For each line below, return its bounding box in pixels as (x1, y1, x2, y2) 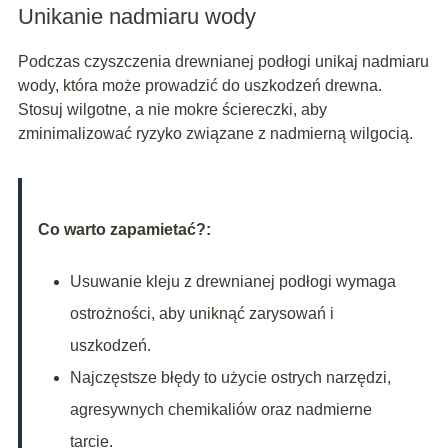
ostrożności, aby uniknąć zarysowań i (69, 305, 334, 323)
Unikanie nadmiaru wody (17, 4, 256, 30)
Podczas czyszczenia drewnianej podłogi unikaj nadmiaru (17, 53, 429, 71)
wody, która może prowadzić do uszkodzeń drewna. (17, 77, 382, 95)
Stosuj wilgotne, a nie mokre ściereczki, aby (17, 101, 327, 119)
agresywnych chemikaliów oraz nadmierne (69, 401, 372, 419)
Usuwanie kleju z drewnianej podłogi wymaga (69, 273, 396, 291)
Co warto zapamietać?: (37, 221, 211, 239)
